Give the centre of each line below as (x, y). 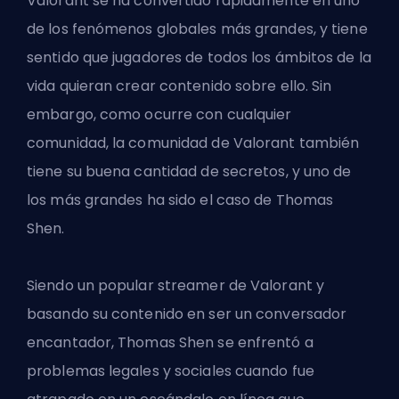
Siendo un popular (92, 286)
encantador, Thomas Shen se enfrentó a (170, 343)
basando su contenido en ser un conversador (187, 314)
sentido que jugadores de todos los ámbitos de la (199, 58)
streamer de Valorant (235, 286)
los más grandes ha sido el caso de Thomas (180, 200)
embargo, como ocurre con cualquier (159, 115)
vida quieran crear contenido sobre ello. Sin (179, 86)
